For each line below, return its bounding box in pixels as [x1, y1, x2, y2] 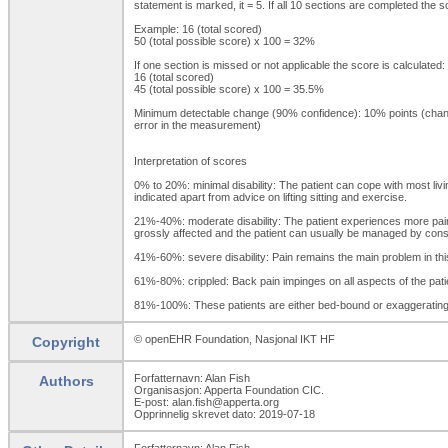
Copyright [32, 333, 100, 350]
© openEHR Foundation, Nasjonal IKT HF [134, 332, 335, 345]
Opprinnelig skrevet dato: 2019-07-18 [134, 407, 315, 420]
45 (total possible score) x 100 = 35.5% [134, 82, 324, 95]
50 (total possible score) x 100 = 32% [134, 34, 315, 47]
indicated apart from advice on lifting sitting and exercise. [134, 190, 407, 203]
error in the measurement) [134, 118, 261, 131]
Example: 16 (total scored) [134, 22, 262, 35]
